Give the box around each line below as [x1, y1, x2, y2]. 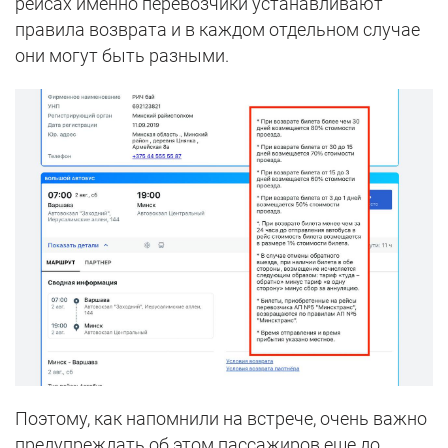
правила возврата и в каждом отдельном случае [15, 18, 420, 40]
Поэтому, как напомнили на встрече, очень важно [15, 408, 427, 430]
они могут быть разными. [15, 44, 229, 66]
